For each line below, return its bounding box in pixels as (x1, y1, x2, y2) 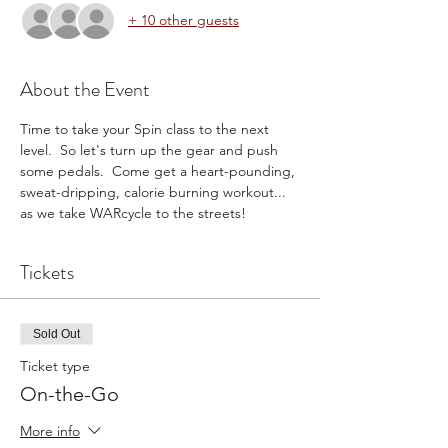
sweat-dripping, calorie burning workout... (20, 182, 290, 201)
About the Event (20, 74, 150, 104)
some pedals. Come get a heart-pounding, (20, 161, 299, 180)
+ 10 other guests (128, 11, 239, 30)
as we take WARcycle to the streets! (20, 203, 246, 222)
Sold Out (33, 326, 80, 341)
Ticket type (20, 356, 90, 375)
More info (20, 421, 80, 440)
